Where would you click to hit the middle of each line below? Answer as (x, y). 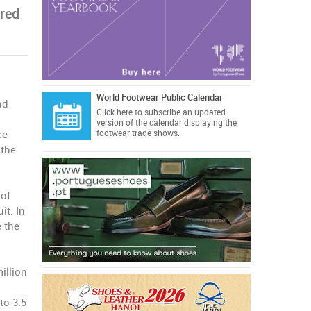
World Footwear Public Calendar (159, 98)
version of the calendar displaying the (166, 123)
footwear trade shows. (138, 133)
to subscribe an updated (179, 112)
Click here (114, 112)
